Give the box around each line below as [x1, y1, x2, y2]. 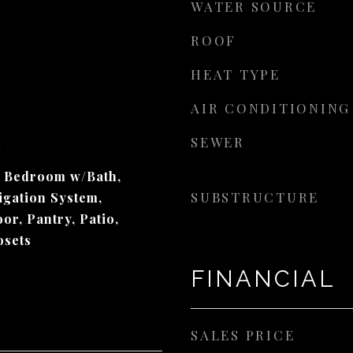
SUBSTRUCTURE [191, 188, 319, 206]
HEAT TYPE [191, 65, 281, 83]
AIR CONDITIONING [191, 99, 351, 117]
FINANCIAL [191, 266, 336, 292]
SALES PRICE [191, 326, 295, 344]
